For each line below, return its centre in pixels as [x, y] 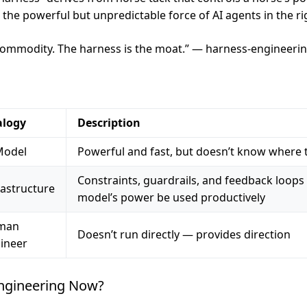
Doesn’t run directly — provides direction [184, 234]
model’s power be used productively [171, 197]
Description [109, 122]
